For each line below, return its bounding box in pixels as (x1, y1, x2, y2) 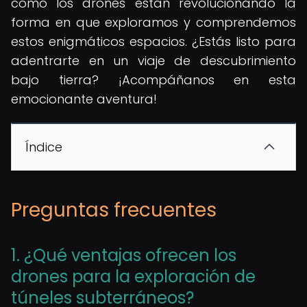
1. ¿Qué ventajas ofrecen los (11, 244, 236, 267)
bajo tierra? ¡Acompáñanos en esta (11, 71, 296, 88)
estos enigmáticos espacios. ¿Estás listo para (11, 33, 296, 50)
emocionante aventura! (11, 90, 157, 108)
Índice (25, 138, 62, 156)
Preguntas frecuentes (11, 197, 217, 223)
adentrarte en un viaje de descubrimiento (11, 52, 296, 69)
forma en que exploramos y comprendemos (11, 14, 296, 31)
